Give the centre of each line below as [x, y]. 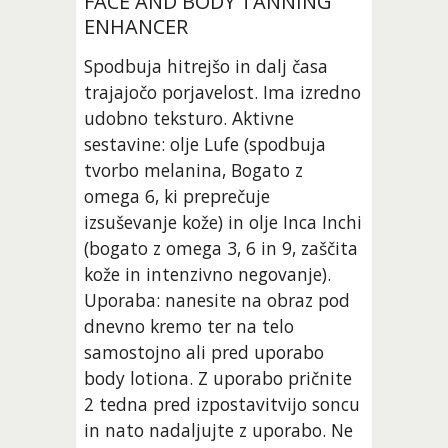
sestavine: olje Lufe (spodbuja [205, 144]
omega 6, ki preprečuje [177, 196]
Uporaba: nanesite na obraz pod [217, 300]
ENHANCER [139, 27]
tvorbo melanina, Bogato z [194, 170]
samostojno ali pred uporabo [204, 352]
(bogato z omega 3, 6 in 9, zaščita [221, 248]
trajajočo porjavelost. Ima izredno [223, 92]
